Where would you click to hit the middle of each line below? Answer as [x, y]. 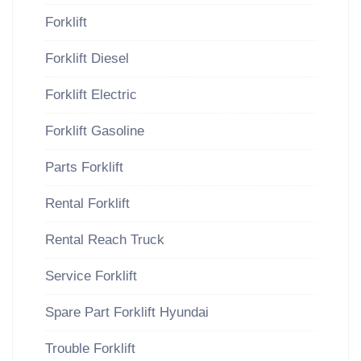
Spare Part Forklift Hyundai [127, 312]
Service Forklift [91, 276]
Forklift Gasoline [95, 131]
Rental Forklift [87, 203]
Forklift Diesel [87, 58]
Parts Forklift [84, 167]
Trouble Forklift [90, 349]
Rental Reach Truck [105, 240]
